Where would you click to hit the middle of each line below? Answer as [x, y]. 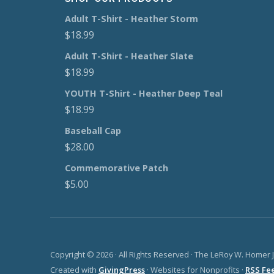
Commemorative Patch [117, 168]
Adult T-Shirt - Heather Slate [129, 56]
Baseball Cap [93, 131]
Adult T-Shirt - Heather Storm [131, 19]
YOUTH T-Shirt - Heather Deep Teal [144, 94]
